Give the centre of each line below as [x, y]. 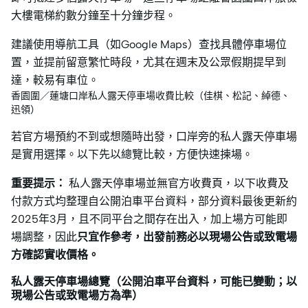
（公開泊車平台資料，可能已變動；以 [203, 282]
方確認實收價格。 [55, 255]
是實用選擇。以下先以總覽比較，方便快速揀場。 [132, 155]
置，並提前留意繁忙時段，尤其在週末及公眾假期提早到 [148, 63]
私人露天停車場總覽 [60, 282]
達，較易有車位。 [55, 80]
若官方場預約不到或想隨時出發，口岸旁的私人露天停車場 [154, 137]
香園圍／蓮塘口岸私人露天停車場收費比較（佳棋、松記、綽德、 [151, 96]
